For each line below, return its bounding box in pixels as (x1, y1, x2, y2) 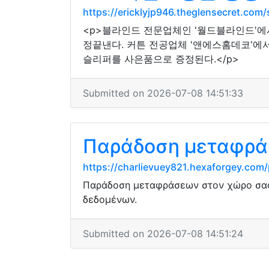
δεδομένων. (83, 193, 137, 205)
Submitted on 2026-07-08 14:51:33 (83, 87, 243, 99)
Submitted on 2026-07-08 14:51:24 (83, 228, 243, 240)
